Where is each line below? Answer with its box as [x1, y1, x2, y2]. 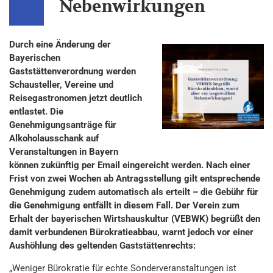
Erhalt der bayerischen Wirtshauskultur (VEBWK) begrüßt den [9, 213, 260, 224]
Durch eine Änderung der [9, 39, 111, 50]
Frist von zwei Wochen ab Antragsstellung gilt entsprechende [9, 173, 260, 184]
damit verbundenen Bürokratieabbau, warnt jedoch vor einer [9, 227, 253, 238]
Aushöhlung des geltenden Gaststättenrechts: [9, 240, 196, 251]
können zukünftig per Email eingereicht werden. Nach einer [9, 160, 250, 171]
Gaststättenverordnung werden [9, 66, 136, 77]
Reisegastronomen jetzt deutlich [9, 93, 142, 104]
